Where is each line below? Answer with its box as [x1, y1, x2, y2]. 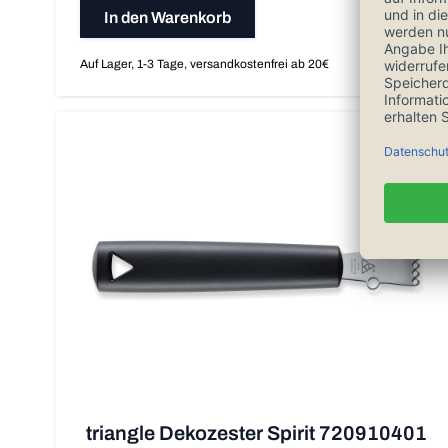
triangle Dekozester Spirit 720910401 [85, 421, 427, 444]
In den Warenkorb [104, 8, 231, 26]
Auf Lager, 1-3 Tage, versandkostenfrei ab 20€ [80, 56, 329, 71]
